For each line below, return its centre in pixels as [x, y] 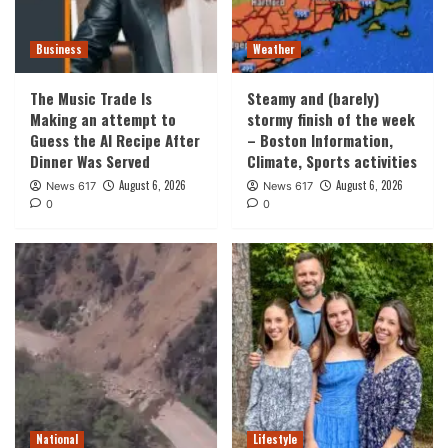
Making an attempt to [103, 118]
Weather [273, 48]
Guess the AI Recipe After [115, 139]
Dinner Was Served [90, 160]
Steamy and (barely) [312, 97]
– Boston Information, [319, 139]
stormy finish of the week [330, 118]
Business [59, 48]
